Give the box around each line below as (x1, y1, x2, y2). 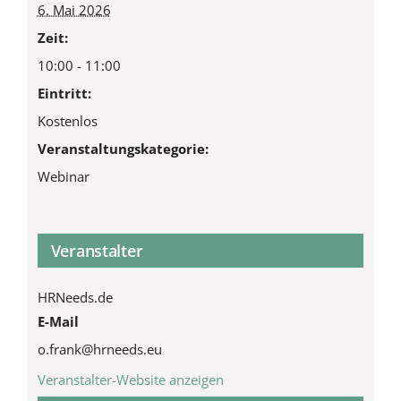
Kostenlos (37, 111, 98, 130)
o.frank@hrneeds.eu (37, 339, 162, 358)
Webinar (37, 166, 90, 185)
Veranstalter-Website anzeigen (37, 370, 224, 388)
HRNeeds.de (37, 287, 113, 306)
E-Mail (37, 311, 79, 330)
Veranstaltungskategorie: (37, 139, 209, 158)
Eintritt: (37, 83, 91, 102)
